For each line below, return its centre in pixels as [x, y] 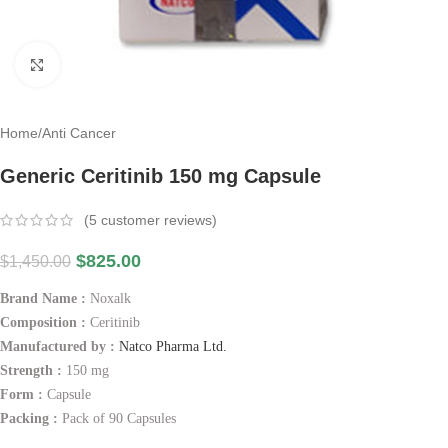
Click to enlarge [108, 64]
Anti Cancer [79, 133]
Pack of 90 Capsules [119, 419]
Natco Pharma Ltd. [173, 347]
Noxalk [110, 299]
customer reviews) [157, 220]
